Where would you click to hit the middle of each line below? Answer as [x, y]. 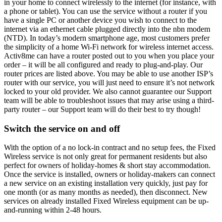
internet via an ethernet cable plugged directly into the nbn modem [107, 29]
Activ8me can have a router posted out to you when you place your [109, 56]
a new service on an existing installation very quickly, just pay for [106, 183]
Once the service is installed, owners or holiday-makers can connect [110, 174]
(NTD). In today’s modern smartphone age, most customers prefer [107, 38]
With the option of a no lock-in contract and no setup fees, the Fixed [110, 148]
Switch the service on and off [62, 128]
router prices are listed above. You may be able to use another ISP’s [109, 74]
